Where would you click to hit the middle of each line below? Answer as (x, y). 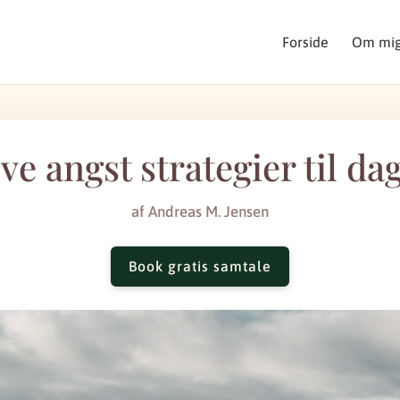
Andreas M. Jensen (208, 211)
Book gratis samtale (200, 267)
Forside (305, 42)
